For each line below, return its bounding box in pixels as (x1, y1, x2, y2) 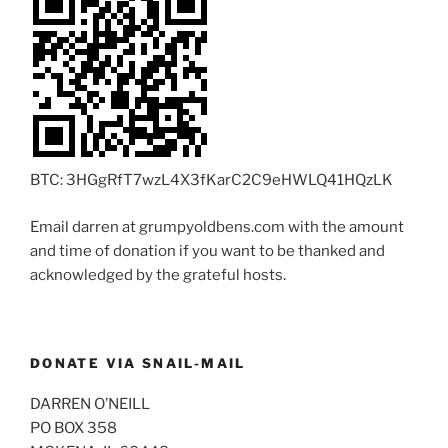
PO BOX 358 (30, 418, 117, 437)
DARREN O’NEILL (30, 394, 150, 413)
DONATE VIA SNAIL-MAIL (30, 355, 246, 372)
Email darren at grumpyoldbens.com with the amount (30, 217, 404, 236)
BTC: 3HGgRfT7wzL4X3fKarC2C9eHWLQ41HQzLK (30, 171, 393, 190)
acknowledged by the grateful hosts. (30, 265, 286, 284)
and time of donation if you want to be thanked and (30, 241, 385, 260)
